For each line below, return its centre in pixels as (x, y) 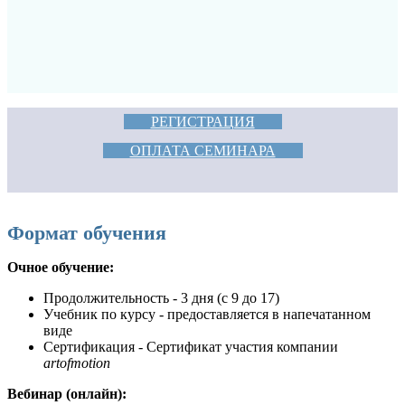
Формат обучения (87, 232)
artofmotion (77, 363)
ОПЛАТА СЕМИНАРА (202, 151)
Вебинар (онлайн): (67, 393)
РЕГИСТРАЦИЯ (202, 122)
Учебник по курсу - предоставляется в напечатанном (207, 314)
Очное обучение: (61, 267)
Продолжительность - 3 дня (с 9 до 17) (161, 297)
